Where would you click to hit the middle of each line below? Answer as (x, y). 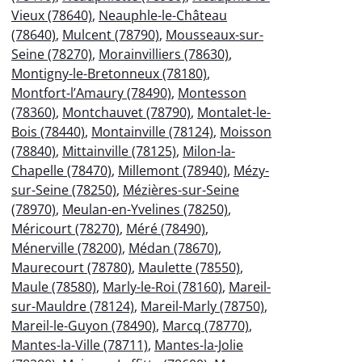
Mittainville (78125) (119, 151)
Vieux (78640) (52, 15)
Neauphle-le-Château (163, 15)
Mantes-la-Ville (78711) (80, 345)
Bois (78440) (48, 131)
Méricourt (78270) (65, 228)
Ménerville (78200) (67, 248)
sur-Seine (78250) (64, 189)
